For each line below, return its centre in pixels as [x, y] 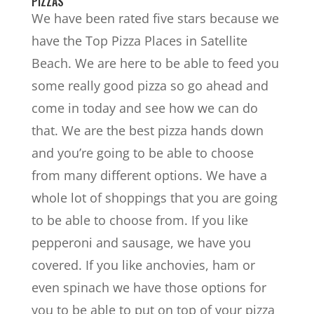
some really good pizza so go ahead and [150, 85]
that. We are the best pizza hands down [147, 130]
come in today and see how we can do [144, 108]
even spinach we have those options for [149, 287]
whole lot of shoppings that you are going [154, 197]
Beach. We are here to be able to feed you [155, 63]
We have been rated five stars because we [155, 18]
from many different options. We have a [149, 175]
